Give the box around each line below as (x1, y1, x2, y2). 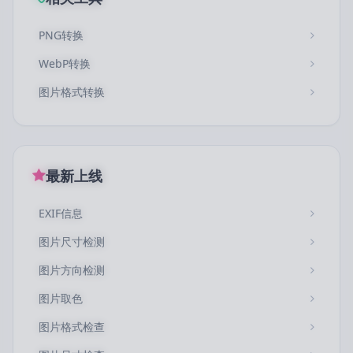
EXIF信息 (39, 206, 83, 221)
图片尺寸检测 (39, 234, 105, 249)
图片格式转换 (39, 84, 105, 99)
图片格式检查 (39, 319, 105, 334)
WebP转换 (39, 56, 91, 71)
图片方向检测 (39, 262, 105, 277)
